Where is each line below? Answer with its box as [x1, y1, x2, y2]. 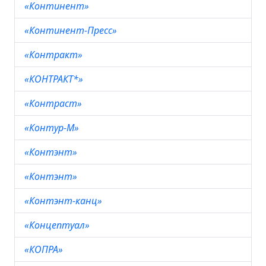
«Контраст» [24, 97, 84, 110]
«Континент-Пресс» [24, 24, 119, 37]
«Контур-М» [24, 121, 81, 134]
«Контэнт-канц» [24, 194, 104, 207]
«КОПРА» [24, 243, 65, 256]
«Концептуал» [24, 218, 92, 232]
